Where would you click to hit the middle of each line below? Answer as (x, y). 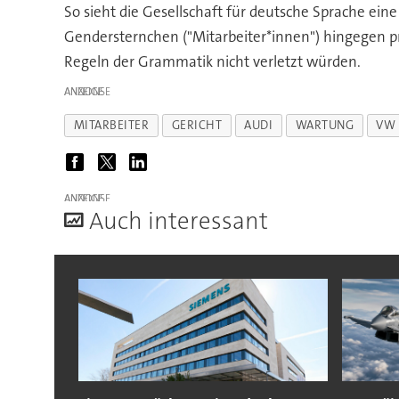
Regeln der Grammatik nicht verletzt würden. (212, 62)
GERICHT (197, 126)
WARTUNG (325, 126)
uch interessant (185, 222)
